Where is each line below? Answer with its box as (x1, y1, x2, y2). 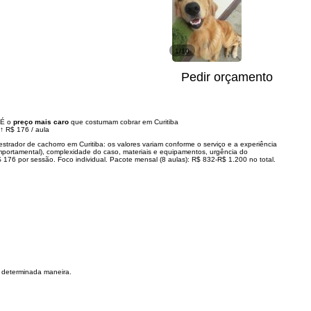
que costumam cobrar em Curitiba (69, 118, 178, 126)
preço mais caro (13, 118, 69, 126)
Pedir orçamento (181, 70, 273, 84)
